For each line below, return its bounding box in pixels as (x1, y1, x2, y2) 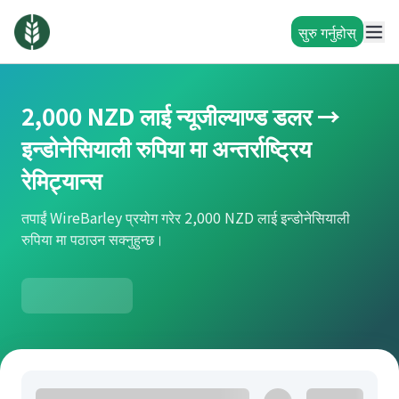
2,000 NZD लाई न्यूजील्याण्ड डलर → (21, 99, 340, 132)
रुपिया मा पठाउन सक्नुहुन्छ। (21, 228, 164, 249)
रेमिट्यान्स (21, 163, 102, 196)
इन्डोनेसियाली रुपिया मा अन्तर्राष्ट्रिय (21, 131, 311, 164)
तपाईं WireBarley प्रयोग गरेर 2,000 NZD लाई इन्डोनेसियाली (21, 207, 350, 228)
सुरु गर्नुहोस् (298, 20, 356, 43)
